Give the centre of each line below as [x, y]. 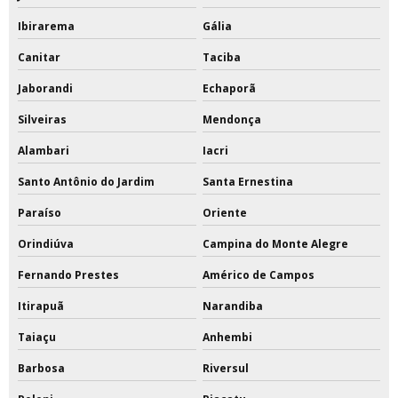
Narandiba [232, 306]
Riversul [225, 369]
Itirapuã [41, 306]
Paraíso [40, 213]
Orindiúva [46, 244]
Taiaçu [37, 338]
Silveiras [42, 120]
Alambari [44, 151]
